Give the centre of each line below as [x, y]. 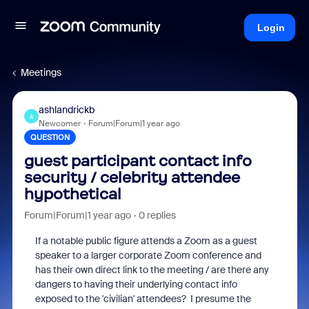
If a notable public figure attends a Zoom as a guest [146, 241]
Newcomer [59, 123]
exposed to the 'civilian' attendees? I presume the [143, 299]
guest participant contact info [138, 161]
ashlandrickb [66, 110]
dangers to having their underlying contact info [136, 284]
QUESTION [50, 137]
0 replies [157, 215]
